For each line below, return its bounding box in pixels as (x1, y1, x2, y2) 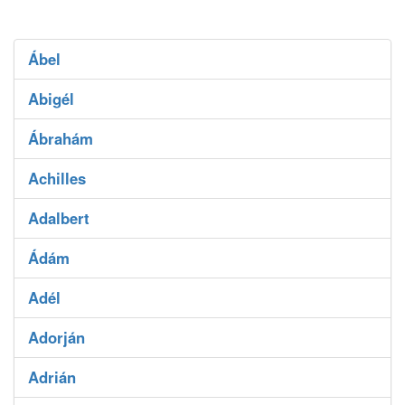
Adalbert (28, 207, 89, 230)
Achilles (28, 167, 86, 190)
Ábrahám (28, 127, 93, 150)
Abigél (28, 88, 74, 110)
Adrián (28, 366, 76, 389)
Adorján (28, 326, 85, 349)
